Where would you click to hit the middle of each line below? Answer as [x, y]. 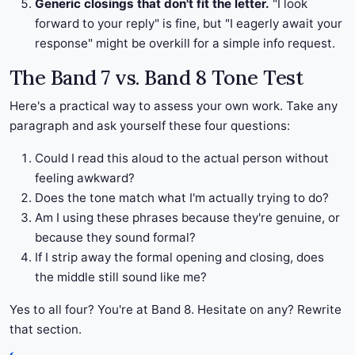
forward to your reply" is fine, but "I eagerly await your [189, 24]
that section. [46, 330]
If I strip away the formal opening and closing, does [179, 258]
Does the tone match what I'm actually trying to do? [182, 198]
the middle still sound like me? [121, 277]
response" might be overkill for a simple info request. [185, 44]
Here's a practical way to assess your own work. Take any [174, 106]
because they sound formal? [115, 238]
